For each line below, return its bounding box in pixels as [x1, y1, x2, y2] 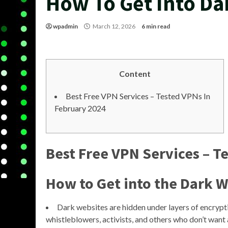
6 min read [141, 22, 170, 30]
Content [119, 69, 151, 78]
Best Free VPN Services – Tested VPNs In [66, 91, 210, 101]
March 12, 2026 [92, 22, 136, 30]
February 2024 [54, 103, 106, 113]
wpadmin [53, 22, 78, 30]
